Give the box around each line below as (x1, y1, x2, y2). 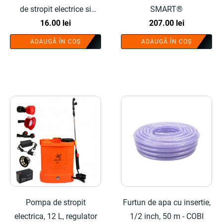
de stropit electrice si (20, 4, 91, 14)
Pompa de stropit (25, 197, 86, 207)
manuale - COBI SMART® (11, 18, 100, 28)
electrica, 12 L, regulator (14, 211, 97, 221)
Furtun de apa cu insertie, (122, 197, 211, 207)
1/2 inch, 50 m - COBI (129, 211, 204, 221)
